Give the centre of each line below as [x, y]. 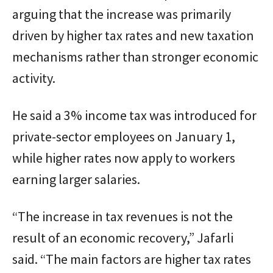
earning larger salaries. [76, 179]
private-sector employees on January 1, [124, 136]
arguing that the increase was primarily [122, 14]
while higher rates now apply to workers [124, 158]
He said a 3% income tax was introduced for [134, 115]
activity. [34, 78]
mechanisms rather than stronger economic [135, 56]
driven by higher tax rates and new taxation [133, 35]
